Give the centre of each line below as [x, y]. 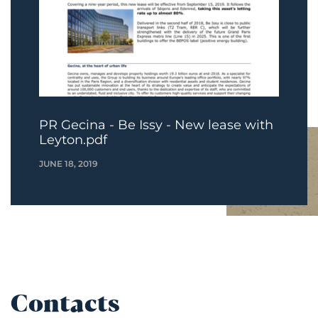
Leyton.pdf [73, 140]
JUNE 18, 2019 [68, 164]
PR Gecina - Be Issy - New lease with [156, 125]
